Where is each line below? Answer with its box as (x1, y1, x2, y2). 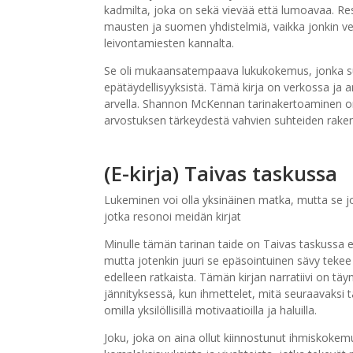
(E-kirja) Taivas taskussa (104, 159, 337, 188)
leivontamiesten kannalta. (104, 35, 234, 50)
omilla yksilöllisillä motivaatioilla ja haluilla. (104, 303, 317, 318)
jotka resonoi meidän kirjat (104, 209, 241, 224)
